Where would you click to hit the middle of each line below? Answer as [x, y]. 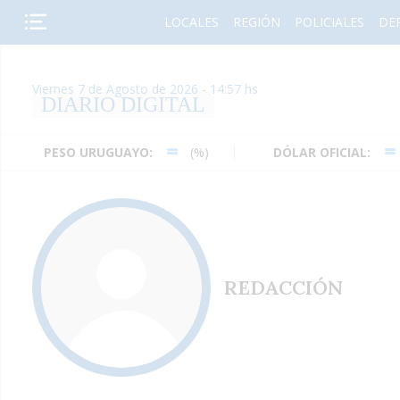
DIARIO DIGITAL [123, 104]
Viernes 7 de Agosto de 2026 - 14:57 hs [145, 89]
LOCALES [191, 22]
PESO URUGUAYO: [71, 152]
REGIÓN [256, 22]
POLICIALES [329, 22]
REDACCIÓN [283, 287]
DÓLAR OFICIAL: [295, 152]
